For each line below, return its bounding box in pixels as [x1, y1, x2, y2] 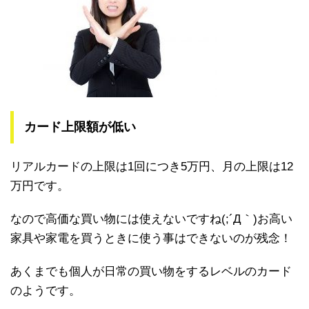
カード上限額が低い [24, 120, 136, 134]
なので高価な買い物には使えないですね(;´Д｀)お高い [10, 212, 292, 226]
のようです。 [10, 284, 81, 298]
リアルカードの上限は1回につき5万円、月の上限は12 [10, 160, 293, 174]
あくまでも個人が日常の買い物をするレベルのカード [10, 265, 292, 279]
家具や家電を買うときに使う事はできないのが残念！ [10, 232, 292, 246]
